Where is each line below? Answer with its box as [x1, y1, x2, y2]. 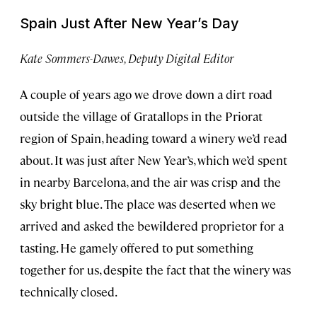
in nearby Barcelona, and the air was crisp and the [20, 173, 281, 190]
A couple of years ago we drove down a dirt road [20, 86, 272, 102]
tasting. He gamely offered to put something [20, 239, 253, 255]
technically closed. [20, 283, 117, 299]
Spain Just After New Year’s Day [20, 14, 239, 32]
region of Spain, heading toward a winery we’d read [20, 129, 287, 146]
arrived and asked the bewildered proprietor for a [20, 217, 284, 234]
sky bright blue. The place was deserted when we [20, 195, 276, 212]
